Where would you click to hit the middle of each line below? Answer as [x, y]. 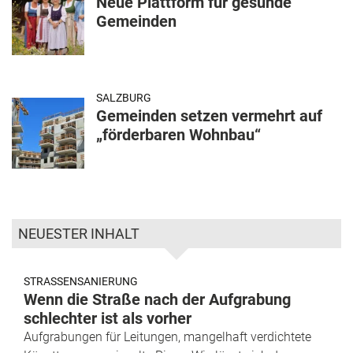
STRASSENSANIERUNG [81, 282]
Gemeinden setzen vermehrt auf [209, 116]
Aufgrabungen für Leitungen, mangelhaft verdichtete [167, 337]
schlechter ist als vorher [108, 319]
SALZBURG [124, 98]
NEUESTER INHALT [79, 234]
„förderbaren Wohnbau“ [178, 135]
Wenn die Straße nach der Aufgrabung [157, 300]
